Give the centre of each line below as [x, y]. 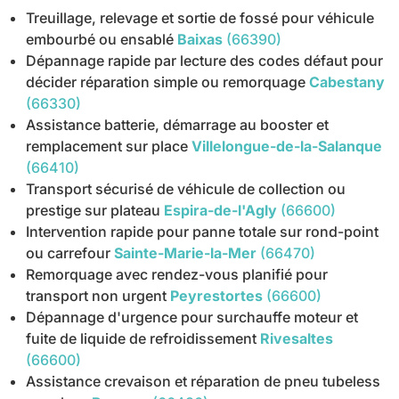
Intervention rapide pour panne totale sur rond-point [203, 232]
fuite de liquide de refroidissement [142, 339]
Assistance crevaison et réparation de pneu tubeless [204, 382]
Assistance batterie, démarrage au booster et [178, 125]
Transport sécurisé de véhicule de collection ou [186, 189]
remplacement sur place [107, 147]
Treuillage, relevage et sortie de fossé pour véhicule [200, 18]
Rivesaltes [297, 339]
